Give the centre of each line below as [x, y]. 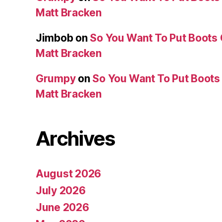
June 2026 [62, 208]
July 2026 [61, 191]
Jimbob [55, 38]
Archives [75, 139]
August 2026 [69, 174]
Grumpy [56, 79]
